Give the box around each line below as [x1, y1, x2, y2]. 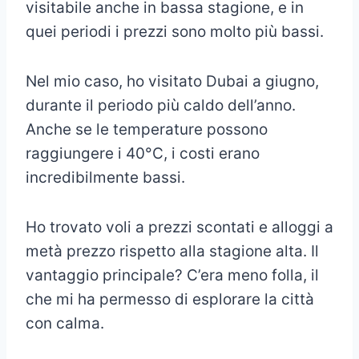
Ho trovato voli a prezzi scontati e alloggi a [26, 217, 333, 236]
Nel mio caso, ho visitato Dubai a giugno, [26, 71, 319, 91]
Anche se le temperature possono [26, 119, 268, 139]
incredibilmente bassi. [26, 167, 185, 187]
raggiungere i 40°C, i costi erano [26, 143, 260, 163]
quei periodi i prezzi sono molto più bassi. [26, 22, 324, 41]
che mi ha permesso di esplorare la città [26, 289, 314, 309]
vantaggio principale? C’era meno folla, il [26, 265, 319, 284]
